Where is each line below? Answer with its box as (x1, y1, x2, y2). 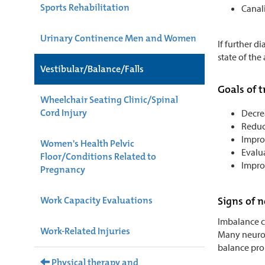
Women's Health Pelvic (40, 137, 134, 150)
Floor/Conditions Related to (40, 150, 156, 163)
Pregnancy (40, 163, 85, 176)
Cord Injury (40, 106, 87, 119)
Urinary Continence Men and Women (40, 31, 196, 44)
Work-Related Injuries (40, 224, 130, 237)
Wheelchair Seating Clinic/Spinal (40, 93, 178, 106)
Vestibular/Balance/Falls (40, 62, 144, 75)
